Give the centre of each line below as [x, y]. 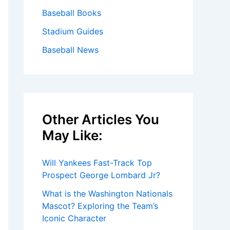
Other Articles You [101, 119]
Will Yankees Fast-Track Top [97, 163]
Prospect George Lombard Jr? [101, 175]
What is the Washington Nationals [107, 194]
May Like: [72, 135]
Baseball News [70, 50]
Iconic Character [74, 218]
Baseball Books [72, 13]
